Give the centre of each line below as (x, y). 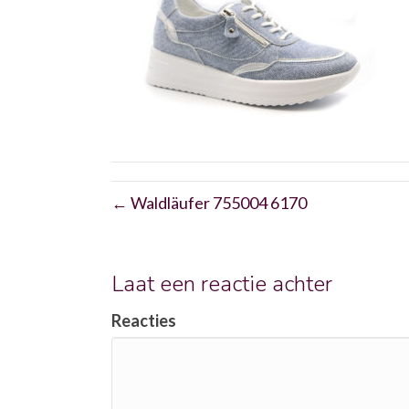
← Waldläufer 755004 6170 (209, 203)
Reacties (144, 320)
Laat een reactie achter (222, 284)
